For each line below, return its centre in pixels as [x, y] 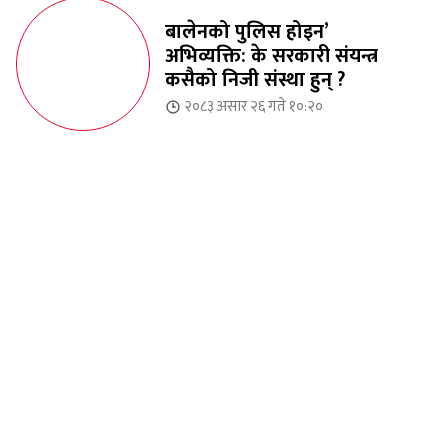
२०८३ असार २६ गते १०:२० [254, 107]
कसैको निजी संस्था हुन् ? [255, 80]
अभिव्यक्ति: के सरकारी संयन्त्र [272, 56]
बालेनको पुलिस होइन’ [247, 32]
